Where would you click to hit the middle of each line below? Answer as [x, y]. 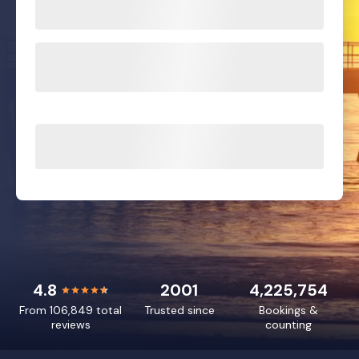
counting [288, 325]
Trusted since [179, 311]
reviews [71, 325]
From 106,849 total [71, 311]
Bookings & [288, 311]
